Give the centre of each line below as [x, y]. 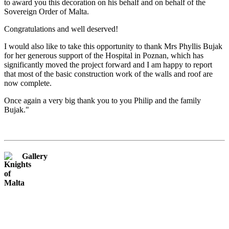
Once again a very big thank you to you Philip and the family [102, 100]
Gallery [35, 156]
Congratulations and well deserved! [61, 29]
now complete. [28, 83]
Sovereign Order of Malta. [47, 11]
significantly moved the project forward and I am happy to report [108, 64]
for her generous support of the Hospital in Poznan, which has [104, 55]
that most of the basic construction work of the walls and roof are [108, 74]
